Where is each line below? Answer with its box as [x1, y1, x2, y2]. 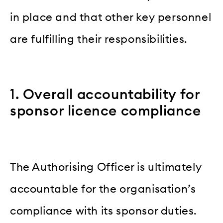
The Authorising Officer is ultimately [10, 162, 202, 173]
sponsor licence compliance [10, 104, 201, 118]
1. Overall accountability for [10, 88, 200, 102]
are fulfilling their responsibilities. [10, 34, 188, 45]
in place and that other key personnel [10, 12, 212, 23]
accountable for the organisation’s [10, 184, 196, 195]
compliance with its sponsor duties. [10, 206, 198, 217]
